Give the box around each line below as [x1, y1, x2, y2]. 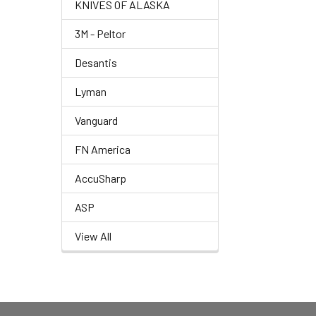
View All [75, 229, 111, 243]
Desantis [75, 56, 117, 69]
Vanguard [75, 114, 118, 127]
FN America [75, 142, 130, 156]
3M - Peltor [75, 27, 126, 40]
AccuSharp [75, 171, 126, 185]
